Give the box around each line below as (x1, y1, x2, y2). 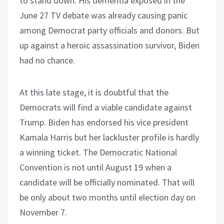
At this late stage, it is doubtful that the (19, 86, 168, 98)
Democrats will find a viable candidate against (19, 101, 192, 113)
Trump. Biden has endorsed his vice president (19, 116, 188, 128)
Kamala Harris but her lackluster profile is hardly (19, 131, 199, 143)
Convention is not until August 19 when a (19, 161, 171, 173)
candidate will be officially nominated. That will (19, 176, 194, 188)
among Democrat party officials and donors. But (19, 24, 199, 36)
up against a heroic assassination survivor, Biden (19, 39, 199, 51)
